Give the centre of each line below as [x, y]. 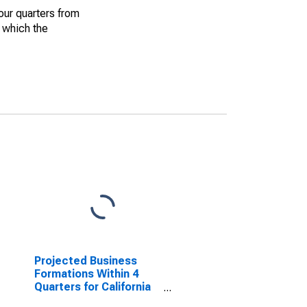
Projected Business [85, 261]
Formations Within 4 [86, 274]
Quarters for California [92, 287]
